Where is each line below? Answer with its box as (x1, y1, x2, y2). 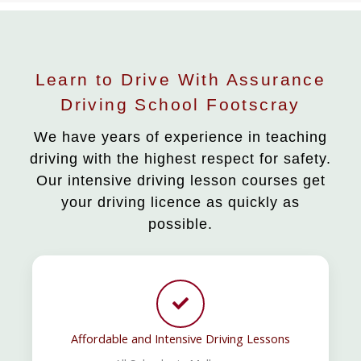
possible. (148, 215, 213, 232)
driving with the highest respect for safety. (30, 150, 331, 167)
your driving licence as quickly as (61, 193, 300, 210)
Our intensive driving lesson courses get (35, 172, 326, 189)
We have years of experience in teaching (34, 128, 327, 145)
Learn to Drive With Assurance (35, 69, 326, 89)
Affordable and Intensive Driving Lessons (71, 330, 290, 346)
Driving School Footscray (60, 94, 301, 114)
